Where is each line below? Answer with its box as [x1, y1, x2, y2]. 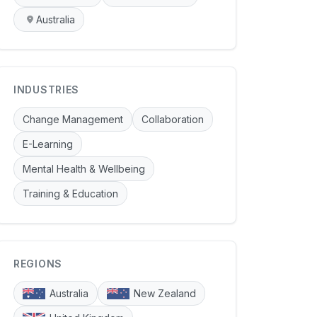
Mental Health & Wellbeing [23, 163, 145, 175]
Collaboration [142, 113, 204, 126]
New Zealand [134, 287, 196, 300]
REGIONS [13, 258, 62, 270]
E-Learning [23, 138, 73, 151]
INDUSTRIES [13, 83, 79, 96]
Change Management [23, 113, 123, 126]
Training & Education [23, 188, 118, 200]
